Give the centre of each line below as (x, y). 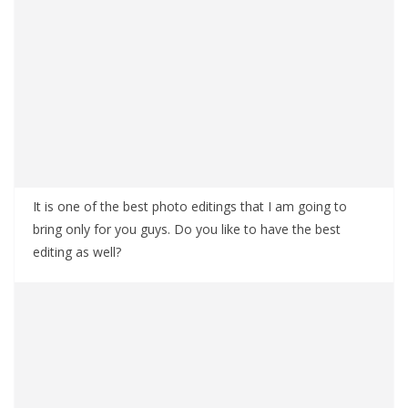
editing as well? (77, 252)
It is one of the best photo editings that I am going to (190, 206)
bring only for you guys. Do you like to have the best (187, 229)
